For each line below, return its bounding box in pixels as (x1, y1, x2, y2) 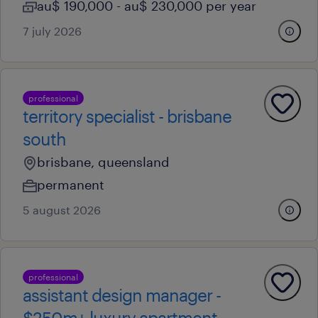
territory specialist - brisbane (23, 106, 231, 126)
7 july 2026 (23, 24, 82, 38)
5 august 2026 (23, 203, 101, 216)
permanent (37, 177, 104, 192)
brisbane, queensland (37, 154, 170, 170)
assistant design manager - (23, 285, 221, 305)
